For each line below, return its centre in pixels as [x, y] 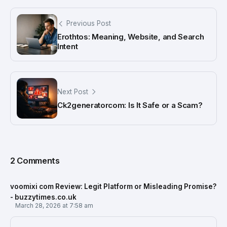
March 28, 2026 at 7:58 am [54, 206]
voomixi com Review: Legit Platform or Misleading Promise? [113, 187]
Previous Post [89, 23]
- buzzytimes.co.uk [43, 197]
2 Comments [35, 161]
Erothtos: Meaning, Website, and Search [131, 36]
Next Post [73, 92]
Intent [68, 46]
